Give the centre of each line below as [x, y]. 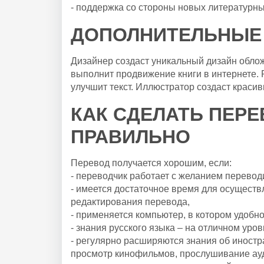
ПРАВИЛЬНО [131, 136]
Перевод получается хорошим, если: [151, 163]
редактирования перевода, [130, 202]
